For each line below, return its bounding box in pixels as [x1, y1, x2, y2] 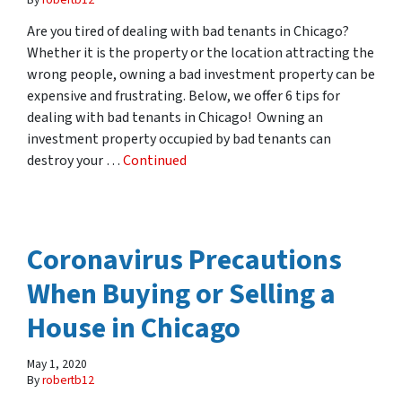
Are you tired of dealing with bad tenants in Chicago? [27, 22, 349, 42]
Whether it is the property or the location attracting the [27, 43, 374, 64]
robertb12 [42, 371, 94, 389]
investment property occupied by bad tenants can [27, 129, 331, 150]
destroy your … [27, 151, 123, 171]
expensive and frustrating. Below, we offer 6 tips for [27, 86, 340, 107]
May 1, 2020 [27, 355, 87, 373]
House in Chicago [27, 308, 240, 350]
